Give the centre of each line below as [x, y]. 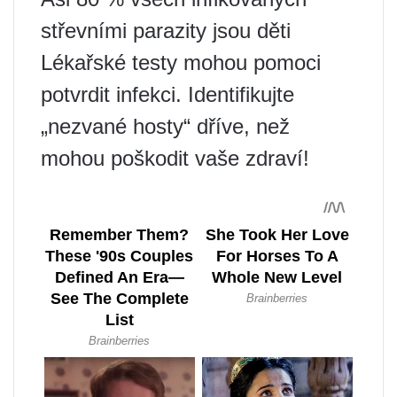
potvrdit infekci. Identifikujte [167, 94]
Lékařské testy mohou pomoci [181, 62]
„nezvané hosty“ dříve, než [165, 126]
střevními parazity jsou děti [166, 30]
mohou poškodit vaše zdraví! [175, 158]
